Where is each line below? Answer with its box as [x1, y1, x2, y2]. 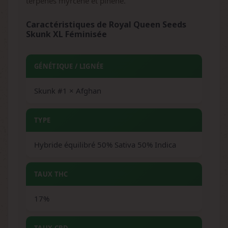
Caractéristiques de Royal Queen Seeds [26, 19, 186, 30]
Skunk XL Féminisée [26, 28, 107, 40]
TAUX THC [34, 169, 68, 179]
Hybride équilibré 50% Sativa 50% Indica [34, 139, 176, 150]
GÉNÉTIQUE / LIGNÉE [34, 62, 104, 71]
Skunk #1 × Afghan [34, 85, 101, 96]
